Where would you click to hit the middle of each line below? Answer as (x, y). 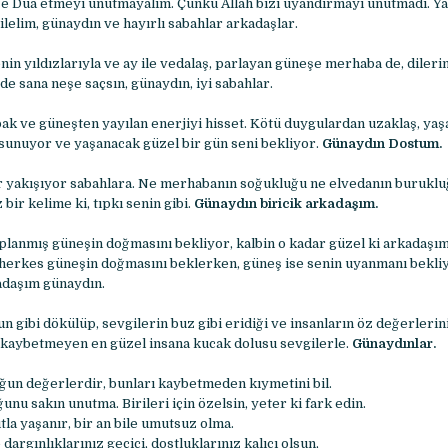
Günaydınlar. (393, 344)
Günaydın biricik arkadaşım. (284, 204)
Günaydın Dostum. (381, 144)
